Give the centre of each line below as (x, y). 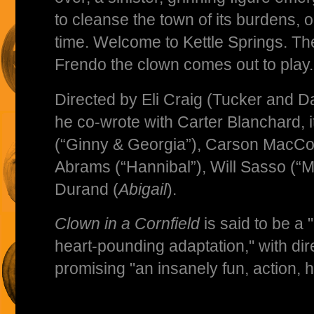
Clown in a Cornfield (127, 224)
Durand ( (87, 189)
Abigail (143, 189)
